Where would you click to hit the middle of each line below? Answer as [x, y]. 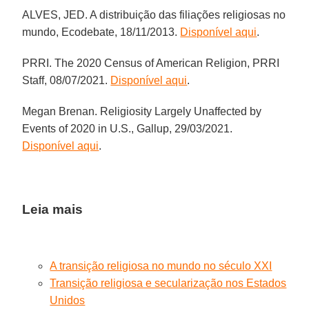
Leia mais [53, 209]
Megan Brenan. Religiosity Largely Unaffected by [142, 111]
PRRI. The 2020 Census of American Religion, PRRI [151, 63]
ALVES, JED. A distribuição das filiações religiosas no [154, 14]
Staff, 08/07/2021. [67, 80]
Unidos [68, 300]
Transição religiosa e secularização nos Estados [168, 283]
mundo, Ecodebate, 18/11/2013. [101, 32]
